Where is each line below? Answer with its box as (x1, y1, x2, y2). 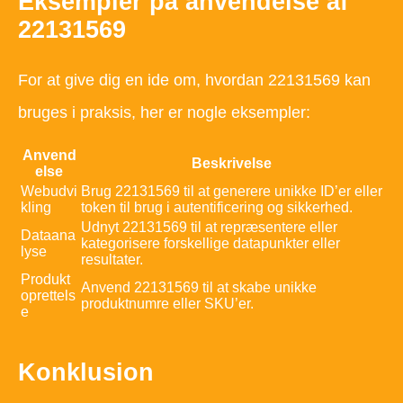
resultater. (81, 252, 143, 268)
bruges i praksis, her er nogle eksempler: (18, 103, 310, 122)
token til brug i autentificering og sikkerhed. (81, 200, 353, 216)
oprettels (21, 288, 76, 304)
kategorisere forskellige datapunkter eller (81, 236, 340, 252)
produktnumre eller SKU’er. (81, 296, 254, 312)
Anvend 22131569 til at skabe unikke (81, 280, 317, 296)
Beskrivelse (192, 156, 272, 172)
